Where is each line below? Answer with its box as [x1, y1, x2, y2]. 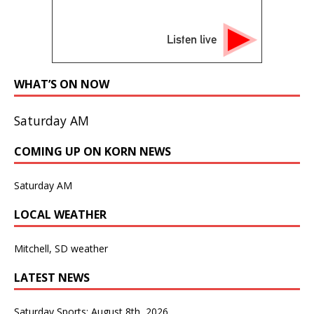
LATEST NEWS [14, 269, 90, 285]
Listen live [167, 32, 217, 46]
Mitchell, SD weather [14, 241, 108, 255]
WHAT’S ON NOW [14, 76, 109, 92]
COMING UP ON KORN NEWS [14, 143, 171, 159]
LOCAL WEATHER [14, 206, 107, 222]
